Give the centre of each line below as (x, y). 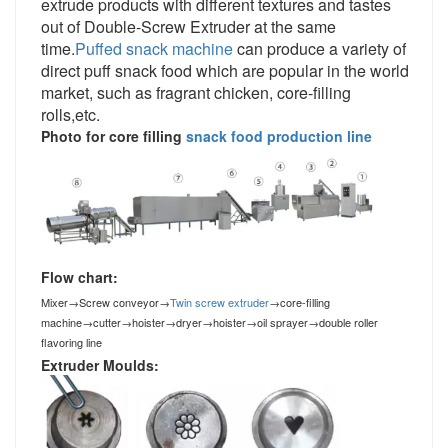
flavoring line (71, 341)
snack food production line (279, 135)
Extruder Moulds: (100, 364)
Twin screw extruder (219, 301)
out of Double (88, 26)
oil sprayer (282, 321)
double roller (348, 321)
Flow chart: (79, 276)
